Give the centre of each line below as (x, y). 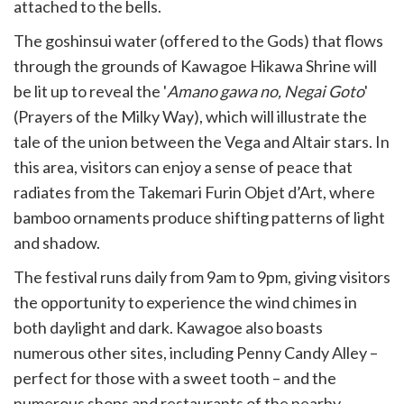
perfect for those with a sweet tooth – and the (175, 378)
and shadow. (57, 243)
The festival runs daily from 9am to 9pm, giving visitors (202, 277)
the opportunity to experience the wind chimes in (185, 302)
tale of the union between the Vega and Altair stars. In (202, 142)
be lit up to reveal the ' (90, 91)
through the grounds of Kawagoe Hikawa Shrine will (195, 66)
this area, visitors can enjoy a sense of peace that (183, 167)
